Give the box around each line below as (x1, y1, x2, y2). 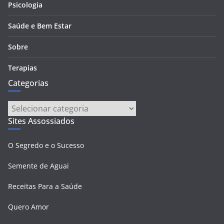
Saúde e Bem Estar (8, 21, 71, 31)
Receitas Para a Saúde (8, 181, 82, 191)
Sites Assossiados (8, 115, 74, 127)
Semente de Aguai (8, 161, 69, 171)
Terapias (8, 63, 37, 73)
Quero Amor (8, 202, 49, 212)
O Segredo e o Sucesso (8, 140, 84, 150)
